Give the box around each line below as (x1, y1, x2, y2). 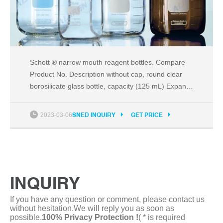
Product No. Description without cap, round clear (30, 70, 107, 78)
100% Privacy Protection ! (42, 213, 138, 222)
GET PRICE (131, 111, 163, 118)
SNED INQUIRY (72, 111, 115, 118)
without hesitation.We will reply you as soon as (10, 204, 174, 213)
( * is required (138, 213, 185, 222)
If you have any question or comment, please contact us (10, 195, 205, 204)
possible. (10, 213, 42, 222)
